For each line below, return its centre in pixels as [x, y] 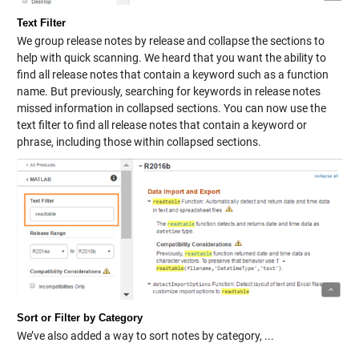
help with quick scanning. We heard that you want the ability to [171, 58]
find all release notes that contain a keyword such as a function [172, 75]
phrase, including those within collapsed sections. [139, 142]
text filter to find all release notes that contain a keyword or [161, 125]
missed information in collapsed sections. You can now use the [171, 109]
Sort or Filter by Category [79, 318]
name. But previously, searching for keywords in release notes [168, 92]
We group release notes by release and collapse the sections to [170, 41]
